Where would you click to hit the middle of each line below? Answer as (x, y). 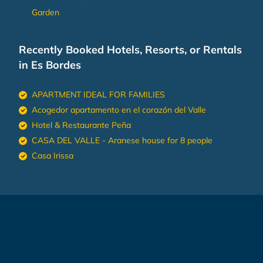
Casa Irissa (53, 155)
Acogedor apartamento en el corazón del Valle (119, 109)
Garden (45, 12)
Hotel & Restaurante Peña (81, 125)
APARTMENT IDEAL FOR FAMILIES (98, 94)
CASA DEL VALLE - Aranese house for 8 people (122, 140)
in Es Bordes (50, 65)
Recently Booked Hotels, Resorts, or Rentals (130, 49)
